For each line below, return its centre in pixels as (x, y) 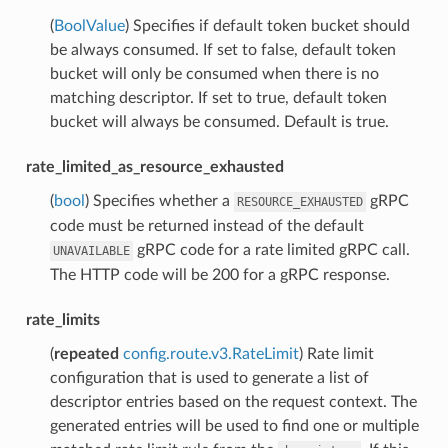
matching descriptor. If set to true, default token (218, 97)
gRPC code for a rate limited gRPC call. (271, 249)
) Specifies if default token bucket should (267, 25)
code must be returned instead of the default (206, 225)
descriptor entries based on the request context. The (233, 401)
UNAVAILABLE (91, 250)
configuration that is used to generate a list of (209, 377)
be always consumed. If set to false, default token (222, 49)
